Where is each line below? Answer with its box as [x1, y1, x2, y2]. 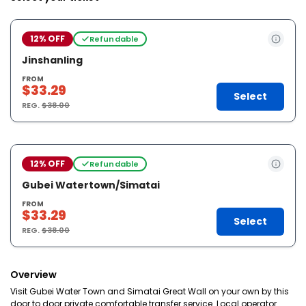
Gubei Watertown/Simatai [22, 178, 160, 192]
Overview [10, 268, 57, 281]
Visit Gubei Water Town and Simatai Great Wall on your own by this [10, 286, 289, 297]
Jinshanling [22, 53, 83, 67]
